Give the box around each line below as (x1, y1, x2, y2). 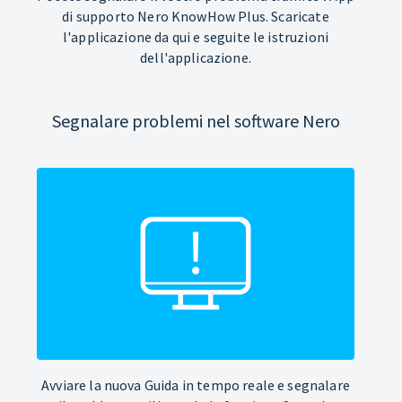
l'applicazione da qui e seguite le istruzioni (62, 27, 329, 46)
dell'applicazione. (140, 48, 251, 66)
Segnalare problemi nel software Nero (51, 109, 340, 132)
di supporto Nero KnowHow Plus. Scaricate (62, 6, 329, 25)
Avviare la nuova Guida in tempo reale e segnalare (41, 375, 350, 394)
